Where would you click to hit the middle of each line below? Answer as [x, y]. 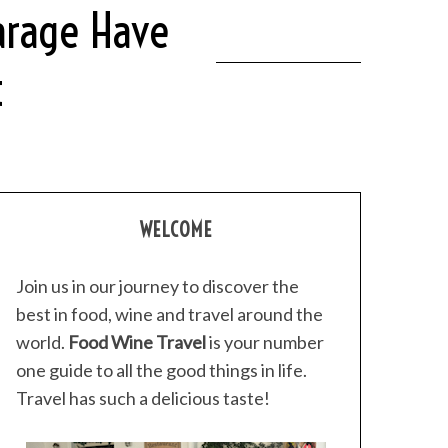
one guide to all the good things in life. [161, 370]
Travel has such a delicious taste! [143, 398]
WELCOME [176, 229]
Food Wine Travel [137, 342]
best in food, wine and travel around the [169, 314]
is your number [265, 342]
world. [42, 342]
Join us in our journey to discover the [157, 286]
